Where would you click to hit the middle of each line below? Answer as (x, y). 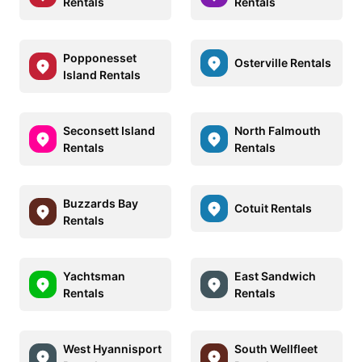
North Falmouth (278, 130)
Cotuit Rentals (273, 208)
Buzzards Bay (101, 203)
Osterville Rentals (283, 63)
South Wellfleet (276, 348)
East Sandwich (275, 276)
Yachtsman (94, 276)
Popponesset (100, 57)
